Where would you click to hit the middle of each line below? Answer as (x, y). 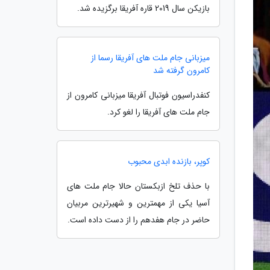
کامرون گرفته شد (181, 71)
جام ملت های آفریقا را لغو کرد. (159, 112)
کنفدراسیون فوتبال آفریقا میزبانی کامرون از (138, 95)
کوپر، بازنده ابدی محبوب (169, 162)
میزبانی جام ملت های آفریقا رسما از (150, 58)
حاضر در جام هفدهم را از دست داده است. (139, 220)
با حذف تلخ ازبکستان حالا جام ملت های (138, 186)
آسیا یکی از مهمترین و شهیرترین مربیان (138, 203)
